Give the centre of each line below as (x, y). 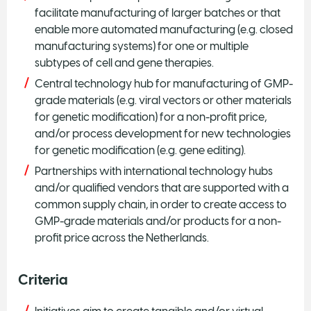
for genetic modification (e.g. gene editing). (140, 150)
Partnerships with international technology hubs (154, 171)
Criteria (43, 279)
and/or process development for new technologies (163, 133)
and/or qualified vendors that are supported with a (162, 187)
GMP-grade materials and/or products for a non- (158, 221)
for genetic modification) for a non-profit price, (151, 117)
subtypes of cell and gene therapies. (124, 62)
